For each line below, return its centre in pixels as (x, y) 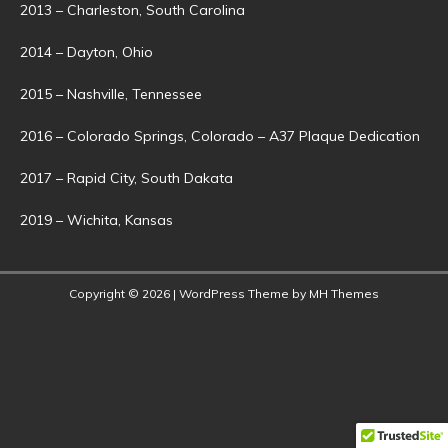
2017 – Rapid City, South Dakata (126, 177)
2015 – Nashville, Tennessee (111, 93)
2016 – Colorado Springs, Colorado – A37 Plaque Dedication (220, 135)
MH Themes (344, 293)
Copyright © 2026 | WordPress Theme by (189, 293)
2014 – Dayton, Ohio (86, 51)
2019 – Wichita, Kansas (96, 219)
